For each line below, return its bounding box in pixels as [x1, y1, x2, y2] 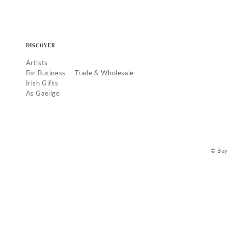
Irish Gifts [25, 79, 59, 87]
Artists [25, 59, 48, 67]
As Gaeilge [25, 89, 60, 97]
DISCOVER [25, 42, 56, 49]
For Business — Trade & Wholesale [25, 69, 134, 77]
